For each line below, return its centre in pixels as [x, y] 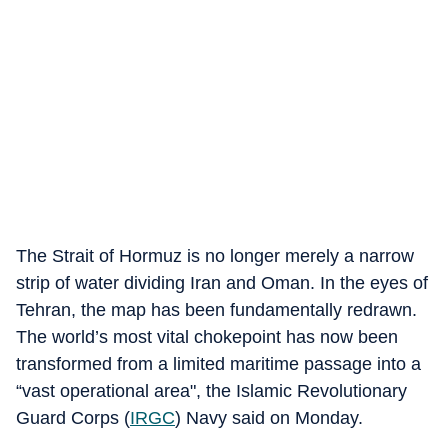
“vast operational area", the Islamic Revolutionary [211, 391]
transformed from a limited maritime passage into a [218, 364]
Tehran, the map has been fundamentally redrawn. [216, 310]
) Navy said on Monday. [269, 418]
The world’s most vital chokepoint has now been [207, 337]
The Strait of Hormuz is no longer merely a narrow [215, 256]
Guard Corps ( [73, 418]
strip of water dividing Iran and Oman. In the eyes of [222, 283]
